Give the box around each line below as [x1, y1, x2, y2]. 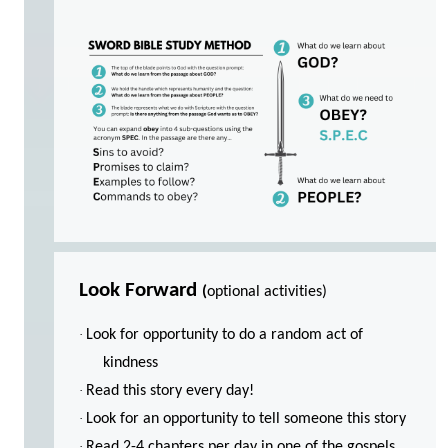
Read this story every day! [86, 383, 254, 399]
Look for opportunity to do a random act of [86, 327, 363, 343]
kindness [103, 355, 158, 371]
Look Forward [79, 280, 202, 301]
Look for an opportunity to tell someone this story [86, 411, 406, 427]
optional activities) [207, 284, 331, 300]
